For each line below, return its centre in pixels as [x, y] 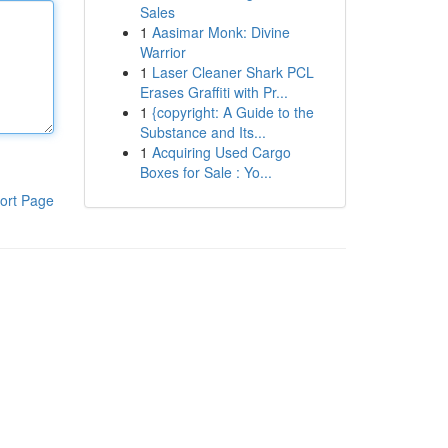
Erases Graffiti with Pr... [213, 92]
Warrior [162, 52]
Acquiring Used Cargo [221, 152]
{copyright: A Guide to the [232, 112]
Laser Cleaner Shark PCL [232, 72]
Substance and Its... [202, 132]
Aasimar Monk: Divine [220, 32]
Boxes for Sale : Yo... [205, 172]
